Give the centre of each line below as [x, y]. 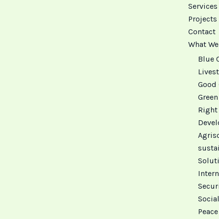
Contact [202, 32]
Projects [202, 19]
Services [203, 6]
